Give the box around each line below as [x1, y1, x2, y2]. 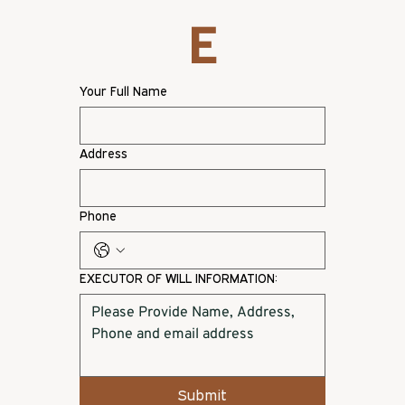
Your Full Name [80, 83, 167, 99]
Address [80, 146, 127, 162]
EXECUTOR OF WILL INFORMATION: [80, 270, 278, 287]
